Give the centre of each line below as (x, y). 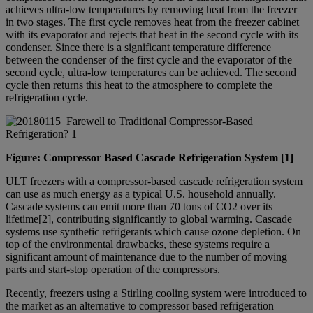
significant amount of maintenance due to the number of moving (146, 257)
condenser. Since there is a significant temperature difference (138, 48)
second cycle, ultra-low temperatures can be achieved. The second (151, 73)
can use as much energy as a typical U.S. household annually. (141, 194)
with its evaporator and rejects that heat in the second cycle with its (152, 35)
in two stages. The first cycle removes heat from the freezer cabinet (152, 22)
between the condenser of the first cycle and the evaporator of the (149, 60)
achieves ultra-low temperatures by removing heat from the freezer (151, 10)
